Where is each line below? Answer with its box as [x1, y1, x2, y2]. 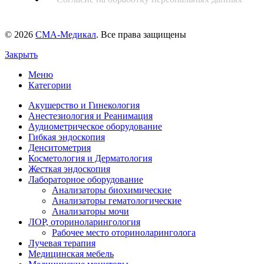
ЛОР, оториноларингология [28, 217, 140, 227]
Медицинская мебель [28, 249, 114, 259]
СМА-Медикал [35, 29, 96, 40]
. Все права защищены [96, 29, 186, 40]
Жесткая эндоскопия [28, 164, 110, 174]
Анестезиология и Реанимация [28, 111, 153, 121]
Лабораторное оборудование [28, 174, 143, 185]
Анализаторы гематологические [52, 196, 181, 206]
